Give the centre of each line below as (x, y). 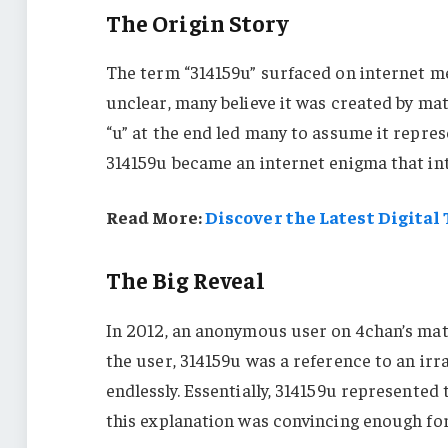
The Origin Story (197, 22)
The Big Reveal (185, 280)
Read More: (155, 217)
